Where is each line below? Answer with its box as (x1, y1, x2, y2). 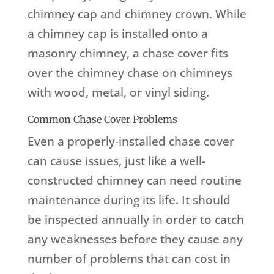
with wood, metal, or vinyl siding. (27, 84, 209, 101)
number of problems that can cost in (27, 251, 231, 267)
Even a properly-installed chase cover (27, 133, 234, 150)
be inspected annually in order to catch (27, 212, 244, 228)
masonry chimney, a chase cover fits (27, 45, 228, 62)
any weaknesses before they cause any (27, 231, 243, 248)
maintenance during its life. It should (27, 192, 231, 209)
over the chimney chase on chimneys (27, 65, 232, 81)
